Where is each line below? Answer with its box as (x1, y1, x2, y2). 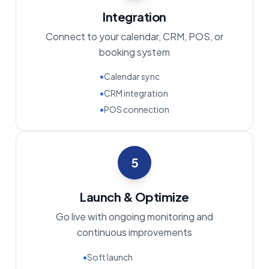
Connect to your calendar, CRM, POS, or (46, 29, 223, 43)
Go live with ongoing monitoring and (56, 210, 213, 223)
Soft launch (87, 251, 133, 262)
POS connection (104, 104, 169, 115)
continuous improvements (77, 226, 192, 239)
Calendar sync (104, 71, 160, 82)
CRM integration (104, 87, 168, 98)
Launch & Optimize (80, 189, 189, 205)
